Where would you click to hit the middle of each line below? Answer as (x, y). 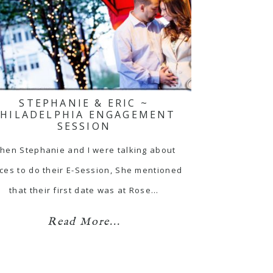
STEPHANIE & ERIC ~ (84, 103)
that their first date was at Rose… (84, 190)
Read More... (84, 222)
